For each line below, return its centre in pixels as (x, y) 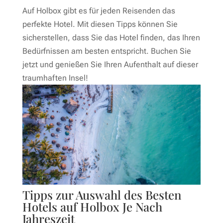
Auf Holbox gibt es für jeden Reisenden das (99, 10)
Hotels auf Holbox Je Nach (92, 207)
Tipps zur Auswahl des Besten (102, 195)
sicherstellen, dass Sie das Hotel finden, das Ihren (111, 37)
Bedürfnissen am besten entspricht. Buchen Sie (107, 51)
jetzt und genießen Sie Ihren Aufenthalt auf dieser (110, 64)
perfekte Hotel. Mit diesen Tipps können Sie (100, 24)
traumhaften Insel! (55, 78)
